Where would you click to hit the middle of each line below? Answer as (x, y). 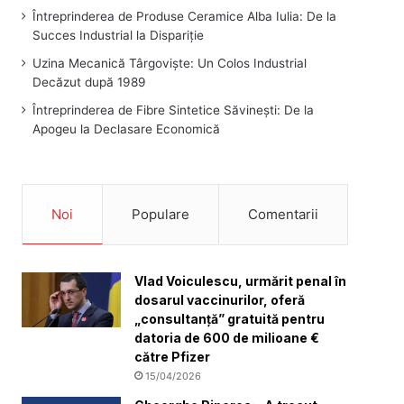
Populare (161, 214)
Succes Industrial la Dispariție (119, 35)
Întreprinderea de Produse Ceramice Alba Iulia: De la (185, 16)
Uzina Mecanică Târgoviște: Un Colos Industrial (170, 63)
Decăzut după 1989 (90, 82)
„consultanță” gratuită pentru (230, 318)
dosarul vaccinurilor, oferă (220, 299)
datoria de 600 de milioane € (227, 337)
